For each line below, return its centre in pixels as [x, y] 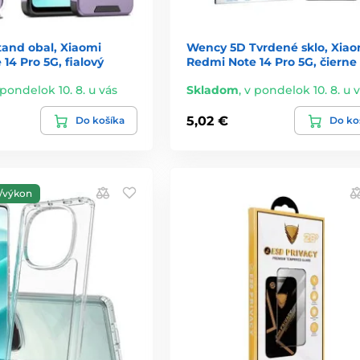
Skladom [212, 90]
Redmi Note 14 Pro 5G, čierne [271, 62]
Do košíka [100, 121]
